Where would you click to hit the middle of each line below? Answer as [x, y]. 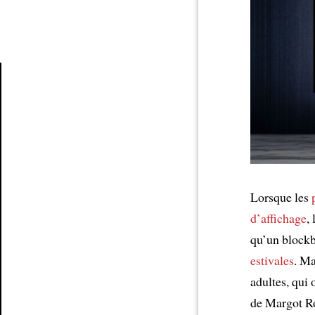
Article [31, 104]
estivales [272, 260]
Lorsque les [281, 197]
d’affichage [278, 218]
